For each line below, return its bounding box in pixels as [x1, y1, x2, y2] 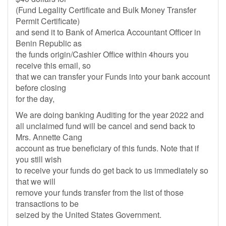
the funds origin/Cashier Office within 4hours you [16, 48, 189, 60]
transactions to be [16, 198, 79, 209]
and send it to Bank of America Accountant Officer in [16, 26, 201, 38]
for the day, [16, 93, 54, 104]
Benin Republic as [16, 37, 82, 49]
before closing [16, 82, 66, 93]
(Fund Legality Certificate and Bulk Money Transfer [16, 4, 196, 16]
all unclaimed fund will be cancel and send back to [16, 120, 195, 132]
